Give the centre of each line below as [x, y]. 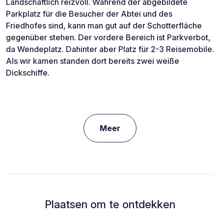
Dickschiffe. [28, 73]
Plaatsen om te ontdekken [110, 205]
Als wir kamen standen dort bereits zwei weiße [93, 61]
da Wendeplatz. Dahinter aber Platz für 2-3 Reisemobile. [110, 49]
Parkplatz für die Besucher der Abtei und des [89, 14]
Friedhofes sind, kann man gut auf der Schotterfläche [104, 26]
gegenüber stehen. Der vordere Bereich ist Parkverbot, [108, 38]
